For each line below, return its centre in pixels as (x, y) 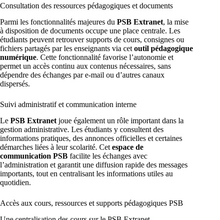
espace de (128, 147)
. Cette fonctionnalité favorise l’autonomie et (105, 57)
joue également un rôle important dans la (120, 120)
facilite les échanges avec (108, 156)
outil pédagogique (164, 48)
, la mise (176, 22)
